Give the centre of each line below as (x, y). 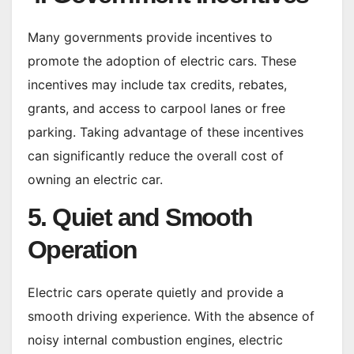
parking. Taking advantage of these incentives (166, 132)
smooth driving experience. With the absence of (171, 316)
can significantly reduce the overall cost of (156, 155)
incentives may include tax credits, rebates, (157, 84)
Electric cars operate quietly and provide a (156, 292)
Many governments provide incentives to (150, 37)
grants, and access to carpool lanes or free (156, 108)
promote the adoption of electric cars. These (162, 60)
